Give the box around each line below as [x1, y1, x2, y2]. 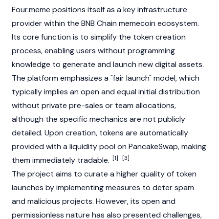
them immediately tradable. [12, 155, 111, 165]
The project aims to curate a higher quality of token [12, 169, 197, 179]
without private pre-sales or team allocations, [12, 100, 176, 110]
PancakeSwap [129, 141, 178, 152]
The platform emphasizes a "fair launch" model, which [12, 73, 199, 83]
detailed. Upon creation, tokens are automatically [12, 128, 188, 138]
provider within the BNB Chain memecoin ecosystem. [12, 18, 199, 28]
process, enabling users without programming [12, 45, 175, 56]
